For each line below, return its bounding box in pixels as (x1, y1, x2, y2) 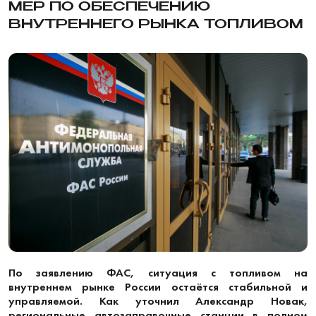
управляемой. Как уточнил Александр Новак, (8, 293, 308, 308)
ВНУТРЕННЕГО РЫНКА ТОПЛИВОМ (8, 18, 303, 31)
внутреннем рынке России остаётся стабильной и (8, 279, 308, 294)
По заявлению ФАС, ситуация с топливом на (8, 265, 308, 280)
